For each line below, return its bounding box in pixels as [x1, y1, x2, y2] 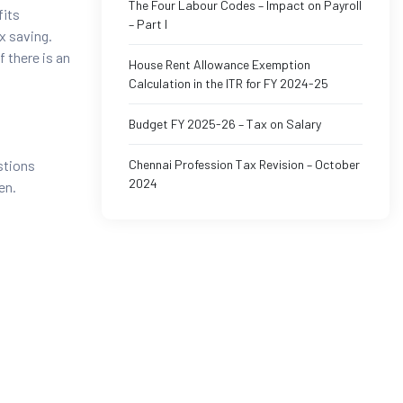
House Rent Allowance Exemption [129, 57, 310, 73]
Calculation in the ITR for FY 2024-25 [129, 76, 328, 92]
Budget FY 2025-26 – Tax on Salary [129, 116, 321, 132]
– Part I [129, 16, 167, 32]
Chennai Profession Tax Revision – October [129, 157, 360, 173]
